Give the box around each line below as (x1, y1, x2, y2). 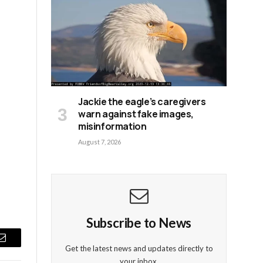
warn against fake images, (78, 107, 194, 121)
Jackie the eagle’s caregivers (78, 95, 206, 109)
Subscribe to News (86, 215, 192, 231)
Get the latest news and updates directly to (65, 244, 213, 254)
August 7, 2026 (78, 138, 121, 146)
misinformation (78, 120, 147, 133)
